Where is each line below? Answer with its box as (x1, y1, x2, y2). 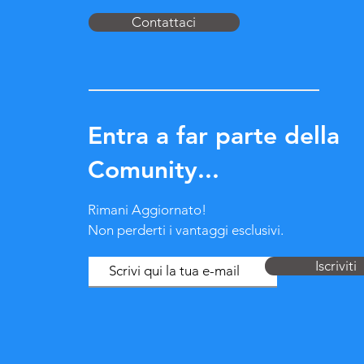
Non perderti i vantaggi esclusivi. (87, 221, 284, 238)
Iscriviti (315, 257, 357, 274)
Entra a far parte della (87, 120, 340, 150)
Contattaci (132, 13, 197, 30)
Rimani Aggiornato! (87, 201, 206, 218)
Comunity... (87, 154, 219, 184)
